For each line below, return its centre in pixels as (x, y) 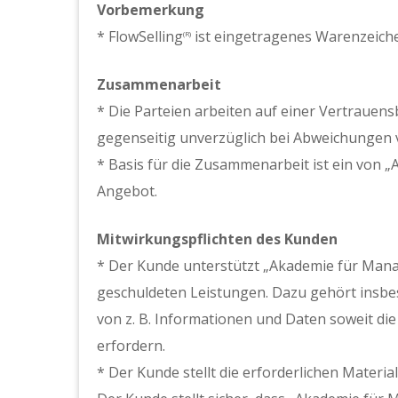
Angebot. (127, 191)
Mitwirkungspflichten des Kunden (217, 239)
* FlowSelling (140, 36)
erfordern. (131, 346)
